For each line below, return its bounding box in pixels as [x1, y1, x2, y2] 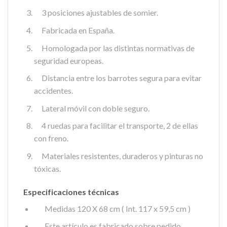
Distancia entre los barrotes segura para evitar [33, 73, 202, 83]
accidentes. [33, 86, 73, 96]
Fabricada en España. [33, 25, 115, 35]
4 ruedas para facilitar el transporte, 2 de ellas [33, 121, 198, 131]
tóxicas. [33, 164, 61, 173]
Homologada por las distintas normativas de [33, 43, 195, 53]
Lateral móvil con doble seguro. [33, 103, 149, 113]
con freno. [33, 133, 68, 143]
